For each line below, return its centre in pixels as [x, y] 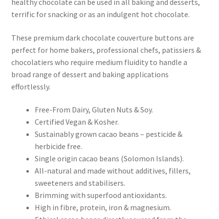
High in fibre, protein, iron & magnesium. [103, 208]
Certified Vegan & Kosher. [77, 122]
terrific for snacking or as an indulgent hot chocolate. [100, 14]
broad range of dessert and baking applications [90, 74]
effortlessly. [31, 86]
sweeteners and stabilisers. [80, 183]
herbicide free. [58, 146]
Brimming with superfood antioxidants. [100, 195]
